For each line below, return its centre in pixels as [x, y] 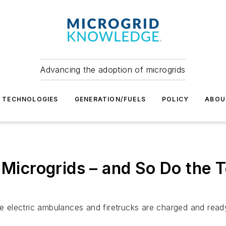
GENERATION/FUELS [110, 99]
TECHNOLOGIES [30, 99]
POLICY [175, 99]
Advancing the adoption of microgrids [113, 70]
